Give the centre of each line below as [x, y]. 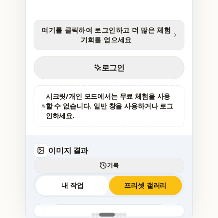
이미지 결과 [68, 151]
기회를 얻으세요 [106, 40]
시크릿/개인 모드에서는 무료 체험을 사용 [108, 96]
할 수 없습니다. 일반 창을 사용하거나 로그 [109, 106]
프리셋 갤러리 [145, 185]
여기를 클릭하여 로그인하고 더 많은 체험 [106, 30]
